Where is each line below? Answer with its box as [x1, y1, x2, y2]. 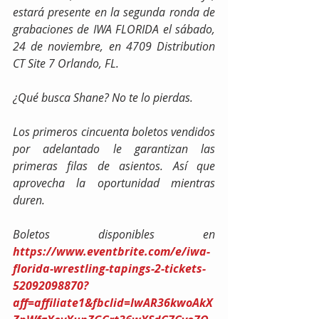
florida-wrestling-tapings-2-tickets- [13, 260, 206, 276]
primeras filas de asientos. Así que [13, 157, 215, 174]
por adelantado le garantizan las [13, 140, 215, 157]
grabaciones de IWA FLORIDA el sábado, [13, 21, 215, 37]
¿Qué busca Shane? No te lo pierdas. [13, 89, 193, 105]
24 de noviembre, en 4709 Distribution [13, 38, 215, 54]
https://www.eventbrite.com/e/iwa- [13, 243, 210, 259]
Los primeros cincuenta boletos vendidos [13, 123, 215, 140]
